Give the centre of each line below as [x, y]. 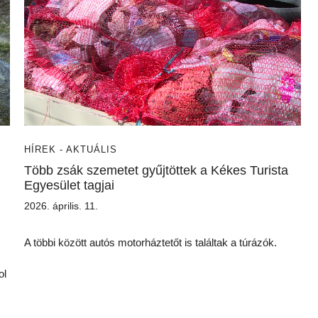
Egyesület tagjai [69, 185]
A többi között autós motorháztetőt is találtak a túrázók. [150, 242]
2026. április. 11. [61, 206]
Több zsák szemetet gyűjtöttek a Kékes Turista [156, 170]
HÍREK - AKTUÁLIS [71, 149]
